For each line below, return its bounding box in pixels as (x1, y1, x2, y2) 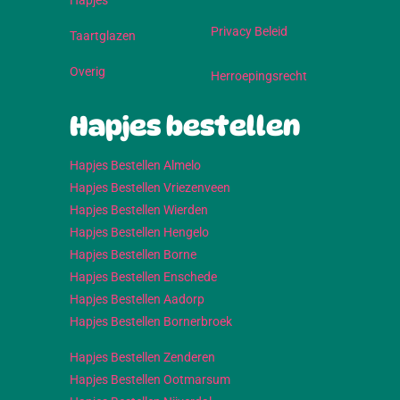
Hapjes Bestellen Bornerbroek (70, 314, 232, 329)
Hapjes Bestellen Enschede (70, 270, 217, 285)
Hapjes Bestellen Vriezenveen (70, 180, 230, 196)
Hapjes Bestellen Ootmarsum (70, 372, 230, 387)
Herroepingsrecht (211, 69, 307, 84)
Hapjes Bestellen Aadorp (70, 292, 204, 307)
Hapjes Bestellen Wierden (70, 203, 208, 218)
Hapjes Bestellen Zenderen (70, 350, 215, 365)
